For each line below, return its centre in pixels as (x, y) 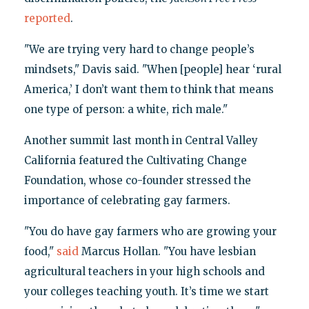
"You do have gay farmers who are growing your (150, 231)
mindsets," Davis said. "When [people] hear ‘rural (152, 69)
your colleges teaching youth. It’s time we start (146, 291)
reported (47, 18)
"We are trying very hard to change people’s (139, 49)
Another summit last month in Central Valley (141, 140)
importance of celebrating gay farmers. (127, 200)
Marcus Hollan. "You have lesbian (167, 251)
